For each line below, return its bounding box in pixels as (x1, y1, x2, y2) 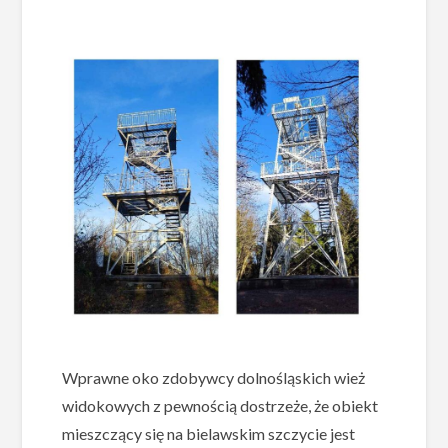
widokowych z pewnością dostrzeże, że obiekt (62, 395, 379, 415)
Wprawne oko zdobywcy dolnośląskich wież (62, 367, 366, 387)
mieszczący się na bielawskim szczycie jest (62, 423, 356, 443)
